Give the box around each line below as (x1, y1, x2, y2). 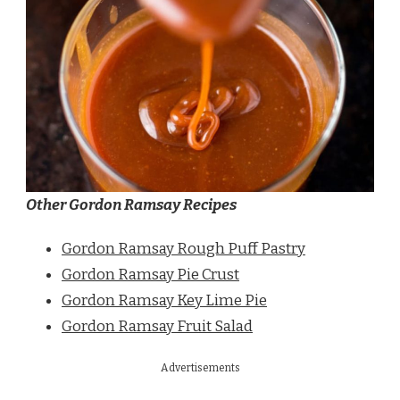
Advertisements (160, 362, 240, 375)
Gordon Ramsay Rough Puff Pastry (62, 238, 305, 258)
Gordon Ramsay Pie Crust (62, 264, 239, 284)
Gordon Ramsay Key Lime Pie (62, 290, 267, 310)
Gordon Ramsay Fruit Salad (62, 316, 253, 336)
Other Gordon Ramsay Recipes (26, 195, 237, 214)
